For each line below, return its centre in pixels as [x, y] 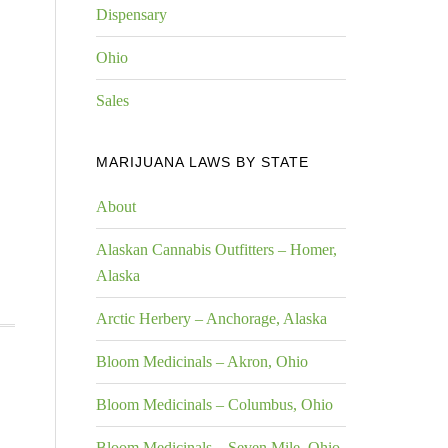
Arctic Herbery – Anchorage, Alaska [211, 318]
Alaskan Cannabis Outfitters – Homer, [216, 249]
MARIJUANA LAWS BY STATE [202, 162]
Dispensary [131, 14]
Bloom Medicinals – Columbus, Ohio [214, 404]
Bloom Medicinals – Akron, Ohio [202, 361]
